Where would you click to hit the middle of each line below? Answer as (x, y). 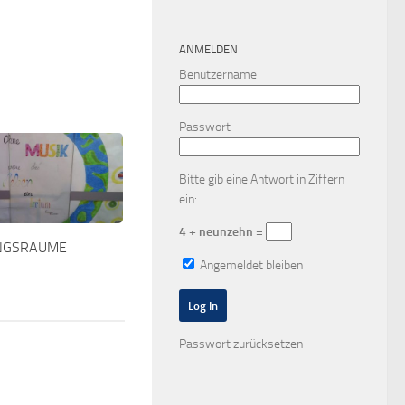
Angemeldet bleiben (250, 266)
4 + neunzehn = (222, 232)
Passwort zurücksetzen (241, 344)
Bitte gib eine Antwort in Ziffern (262, 180)
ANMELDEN (208, 50)
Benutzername (218, 75)
